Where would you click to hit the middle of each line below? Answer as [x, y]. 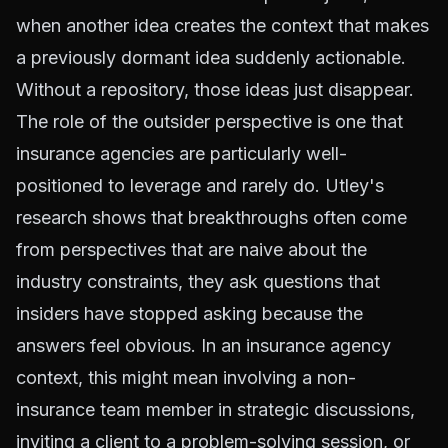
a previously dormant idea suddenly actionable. [211, 57]
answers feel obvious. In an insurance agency [203, 345]
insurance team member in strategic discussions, [215, 409]
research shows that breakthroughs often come [211, 217]
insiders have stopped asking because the [189, 313]
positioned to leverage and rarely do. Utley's [200, 185]
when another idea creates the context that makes [222, 25]
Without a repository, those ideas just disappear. [215, 89]
